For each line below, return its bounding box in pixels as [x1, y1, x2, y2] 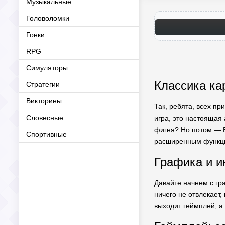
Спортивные [26, 130, 67, 138]
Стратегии [26, 80, 60, 88]
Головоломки [26, 14, 69, 22]
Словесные [26, 114, 63, 122]
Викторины [26, 97, 62, 105]
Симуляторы [26, 64, 68, 72]
